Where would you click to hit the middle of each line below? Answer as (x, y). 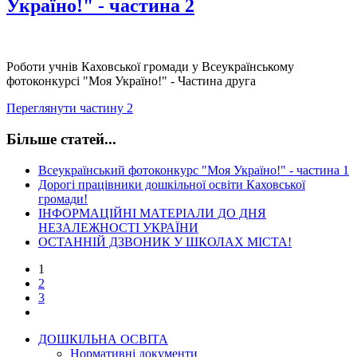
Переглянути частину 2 (70, 108)
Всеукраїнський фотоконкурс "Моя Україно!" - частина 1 (194, 170)
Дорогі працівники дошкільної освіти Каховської (172, 184)
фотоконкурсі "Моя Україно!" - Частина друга (131, 81)
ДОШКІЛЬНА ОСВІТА (103, 339)
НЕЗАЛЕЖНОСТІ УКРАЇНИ (118, 227)
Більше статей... (61, 139)
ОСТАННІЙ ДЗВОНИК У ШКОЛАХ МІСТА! (165, 241)
